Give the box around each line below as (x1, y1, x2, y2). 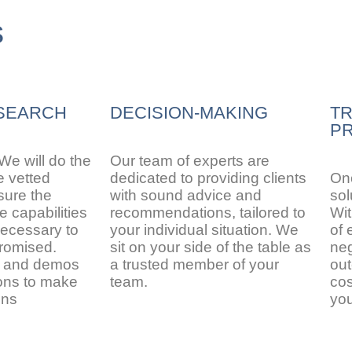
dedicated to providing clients (110, 170, 306, 186)
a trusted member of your (110, 256, 279, 273)
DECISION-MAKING (110, 103, 268, 123)
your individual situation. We (110, 222, 299, 238)
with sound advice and (110, 187, 262, 203)
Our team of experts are (110, 152, 269, 169)
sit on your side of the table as (110, 239, 311, 255)
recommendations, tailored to (110, 204, 306, 221)
